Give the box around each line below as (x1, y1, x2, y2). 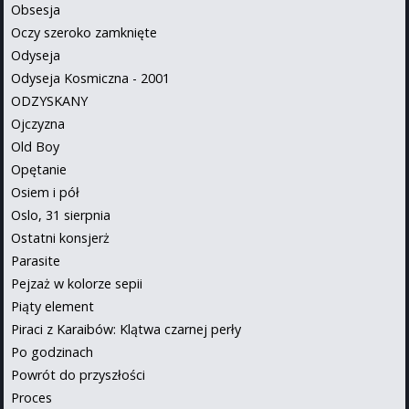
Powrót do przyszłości (11, 365, 145, 383)
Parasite (11, 251, 60, 269)
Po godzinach (11, 342, 93, 361)
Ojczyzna (11, 114, 65, 132)
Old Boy (11, 137, 59, 155)
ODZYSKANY (11, 91, 88, 110)
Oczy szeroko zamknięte (11, 23, 157, 41)
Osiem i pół (11, 183, 79, 201)
